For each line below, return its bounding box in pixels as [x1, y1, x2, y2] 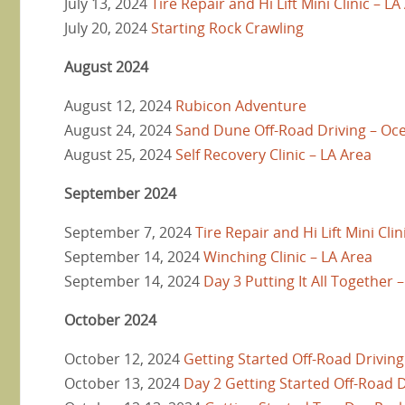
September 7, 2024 [64, 221, 195, 242]
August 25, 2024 [64, 144, 175, 165]
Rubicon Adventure [175, 95, 306, 116]
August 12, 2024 [64, 95, 175, 116]
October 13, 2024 [64, 372, 184, 393]
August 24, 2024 [64, 119, 175, 140]
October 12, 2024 [64, 348, 184, 369]
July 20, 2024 [64, 17, 151, 38]
